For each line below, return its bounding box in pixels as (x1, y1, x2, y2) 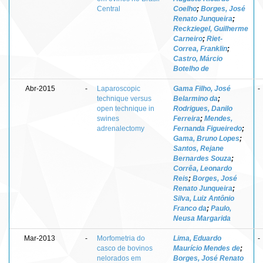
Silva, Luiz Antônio (173, 194, 234, 203)
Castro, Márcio (173, 54, 222, 63)
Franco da (173, 204, 207, 213)
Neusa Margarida (173, 214, 231, 222)
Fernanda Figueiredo (173, 124, 242, 133)
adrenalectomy (97, 124, 144, 133)
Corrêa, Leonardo (173, 164, 232, 173)
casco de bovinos (97, 244, 153, 252)
